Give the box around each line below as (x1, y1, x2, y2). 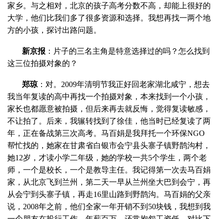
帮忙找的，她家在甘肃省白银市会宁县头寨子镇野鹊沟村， (7, 141, 211, 150)
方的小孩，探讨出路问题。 (7, 25, 101, 34)
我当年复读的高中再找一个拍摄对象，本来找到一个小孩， (7, 92, 211, 101)
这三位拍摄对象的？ (7, 59, 78, 67)
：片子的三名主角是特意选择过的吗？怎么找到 (45, 46, 210, 55)
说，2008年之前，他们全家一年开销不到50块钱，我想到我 (7, 202, 211, 211)
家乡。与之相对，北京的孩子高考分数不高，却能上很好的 (7, 1, 211, 10)
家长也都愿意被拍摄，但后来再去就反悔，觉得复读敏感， (7, 104, 211, 113)
